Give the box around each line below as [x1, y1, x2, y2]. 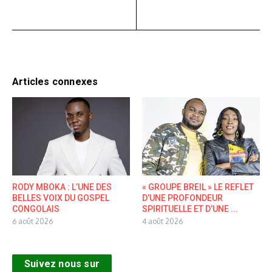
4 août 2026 [142, 217, 183, 226]
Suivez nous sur [24, 258, 100, 270]
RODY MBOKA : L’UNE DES [12, 182, 112, 192]
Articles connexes [12, 75, 98, 87]
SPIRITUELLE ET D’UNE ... [142, 204, 238, 214]
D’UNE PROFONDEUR [142, 193, 223, 203]
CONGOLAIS [12, 204, 59, 214]
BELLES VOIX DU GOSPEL [12, 193, 109, 203]
